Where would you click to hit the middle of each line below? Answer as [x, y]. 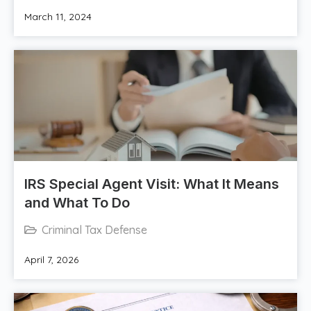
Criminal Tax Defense [94, 230]
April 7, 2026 [51, 260]
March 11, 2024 [58, 17]
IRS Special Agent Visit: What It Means [152, 184]
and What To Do [77, 203]
